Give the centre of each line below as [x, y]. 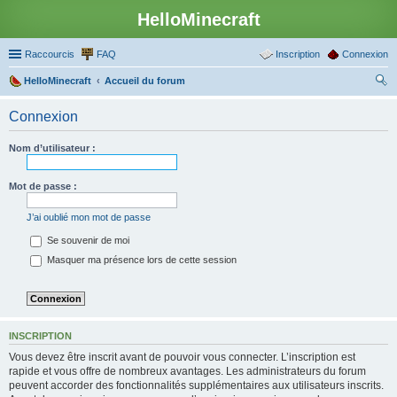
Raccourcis [50, 54]
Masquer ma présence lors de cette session [140, 260]
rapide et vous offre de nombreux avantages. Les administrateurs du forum [187, 371]
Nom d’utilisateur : [52, 148]
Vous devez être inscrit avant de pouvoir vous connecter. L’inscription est [182, 357]
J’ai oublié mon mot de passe [89, 217]
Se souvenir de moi [87, 241]
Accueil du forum [145, 81]
